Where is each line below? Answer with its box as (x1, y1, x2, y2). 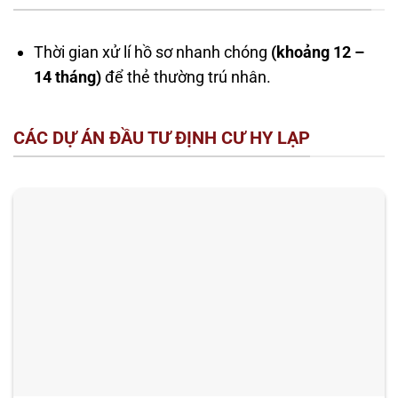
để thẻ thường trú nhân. (101, 68, 272, 87)
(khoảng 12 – (271, 43, 365, 62)
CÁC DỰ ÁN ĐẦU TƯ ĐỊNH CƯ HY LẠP (13, 126, 310, 148)
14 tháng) (34, 68, 102, 87)
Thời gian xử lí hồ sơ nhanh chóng (34, 43, 272, 62)
